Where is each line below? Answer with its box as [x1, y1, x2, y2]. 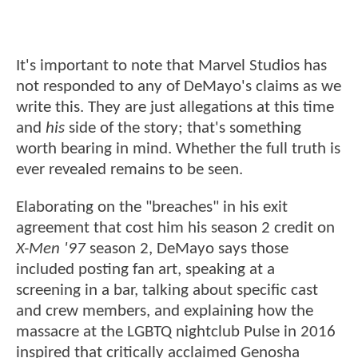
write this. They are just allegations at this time [16, 98, 334, 116]
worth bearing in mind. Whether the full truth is [16, 140, 340, 157]
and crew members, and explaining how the [16, 302, 313, 320]
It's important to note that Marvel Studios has [16, 57, 327, 74]
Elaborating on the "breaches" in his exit [16, 198, 288, 216]
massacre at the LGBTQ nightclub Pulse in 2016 [16, 323, 336, 340]
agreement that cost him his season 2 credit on [16, 219, 335, 237]
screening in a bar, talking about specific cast [16, 281, 318, 299]
